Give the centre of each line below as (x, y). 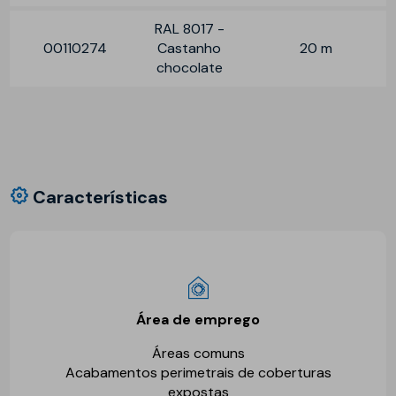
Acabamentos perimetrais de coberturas (198, 372)
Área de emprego (198, 319)
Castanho (190, 48)
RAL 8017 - (189, 28)
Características (99, 197)
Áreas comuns (198, 353)
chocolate (189, 67)
